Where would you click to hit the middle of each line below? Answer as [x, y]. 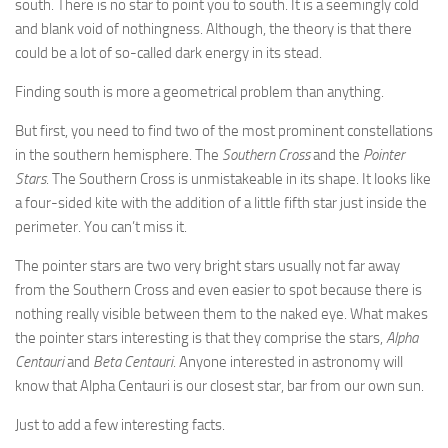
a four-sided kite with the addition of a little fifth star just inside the [221, 203]
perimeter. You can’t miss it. [101, 227]
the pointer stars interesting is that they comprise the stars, [200, 338]
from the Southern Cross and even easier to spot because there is [218, 290]
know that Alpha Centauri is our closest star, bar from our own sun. [219, 386]
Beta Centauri [133, 362]
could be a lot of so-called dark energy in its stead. [168, 53]
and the [338, 155]
